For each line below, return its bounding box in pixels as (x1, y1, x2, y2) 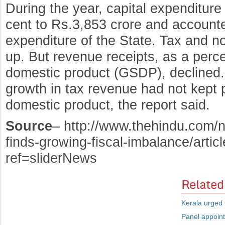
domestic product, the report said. (6, 97, 210, 113)
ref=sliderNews (6, 150, 97, 166)
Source (6, 118, 52, 134)
